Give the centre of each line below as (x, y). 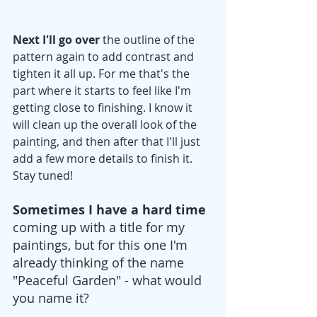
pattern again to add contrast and (105, 57)
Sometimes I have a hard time (109, 210)
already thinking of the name (100, 263)
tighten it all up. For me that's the (103, 74)
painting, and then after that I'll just (108, 142)
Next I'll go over (56, 40)
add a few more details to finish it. (104, 158)
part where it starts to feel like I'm (103, 91)
